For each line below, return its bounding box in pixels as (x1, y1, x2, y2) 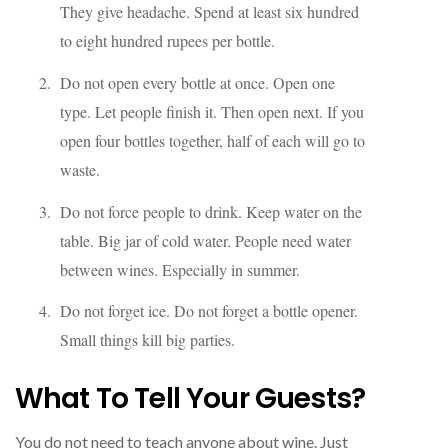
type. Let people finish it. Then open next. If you (60, 100, 364, 122)
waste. (60, 158, 100, 180)
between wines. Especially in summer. (60, 258, 300, 280)
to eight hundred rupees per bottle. (60, 29, 275, 51)
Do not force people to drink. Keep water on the (60, 200, 362, 222)
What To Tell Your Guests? (15, 378, 365, 418)
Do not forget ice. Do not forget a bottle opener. (60, 300, 358, 322)
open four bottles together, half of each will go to (60, 129, 365, 151)
